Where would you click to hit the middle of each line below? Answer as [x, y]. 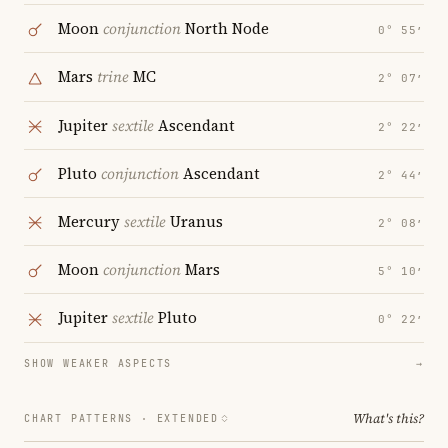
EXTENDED [187, 418]
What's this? [388, 418]
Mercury [91, 222]
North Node [225, 29]
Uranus [194, 222]
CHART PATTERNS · [90, 418]
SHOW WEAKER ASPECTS [98, 363]
